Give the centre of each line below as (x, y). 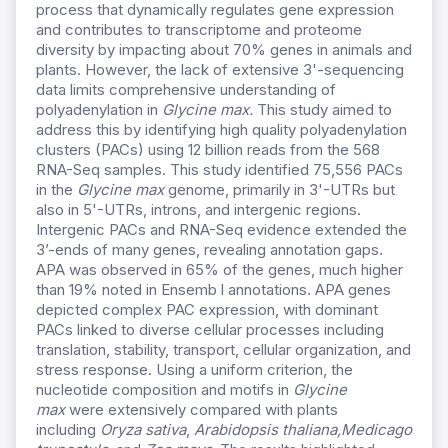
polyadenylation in (99, 110)
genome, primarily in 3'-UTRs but (279, 190)
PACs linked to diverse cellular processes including (210, 330)
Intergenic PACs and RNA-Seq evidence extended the (221, 230)
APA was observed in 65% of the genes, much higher (219, 270)
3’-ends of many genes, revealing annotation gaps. (209, 250)
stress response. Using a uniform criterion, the (194, 370)
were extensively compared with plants (201, 410)
